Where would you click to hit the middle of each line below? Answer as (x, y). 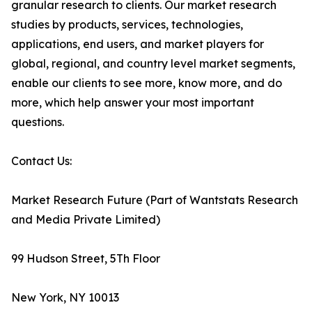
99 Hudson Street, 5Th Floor (86, 259)
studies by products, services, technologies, (127, 25)
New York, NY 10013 (65, 298)
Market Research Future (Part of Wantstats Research (155, 200)
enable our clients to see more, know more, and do (147, 83)
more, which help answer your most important (133, 103)
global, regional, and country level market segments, (153, 64)
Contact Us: (41, 161)
